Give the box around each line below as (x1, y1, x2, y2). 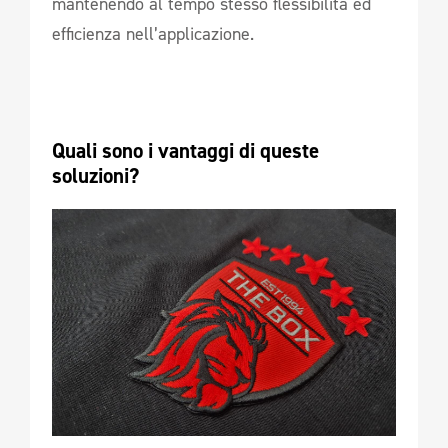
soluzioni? (52, 161, 144, 190)
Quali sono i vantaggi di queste (52, 136, 319, 165)
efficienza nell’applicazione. (52, 21, 254, 46)
